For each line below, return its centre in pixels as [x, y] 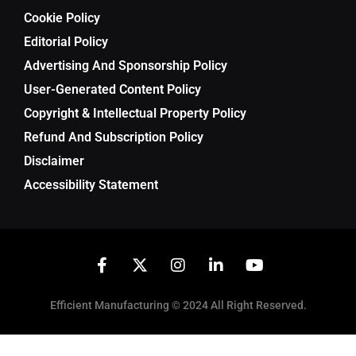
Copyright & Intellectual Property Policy [135, 114]
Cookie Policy [62, 18]
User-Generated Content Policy [112, 90]
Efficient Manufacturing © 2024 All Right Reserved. [178, 306]
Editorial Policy [66, 42]
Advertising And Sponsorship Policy [126, 66]
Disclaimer [54, 161]
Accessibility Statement [91, 185]
